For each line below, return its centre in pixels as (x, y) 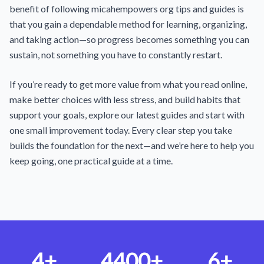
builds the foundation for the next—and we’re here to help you (132, 145)
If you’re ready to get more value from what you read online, (128, 84)
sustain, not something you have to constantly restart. (116, 55)
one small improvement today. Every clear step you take (121, 130)
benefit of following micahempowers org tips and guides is (127, 9)
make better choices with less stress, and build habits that (125, 99)
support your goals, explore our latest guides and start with (127, 115)
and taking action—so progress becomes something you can (129, 39)
